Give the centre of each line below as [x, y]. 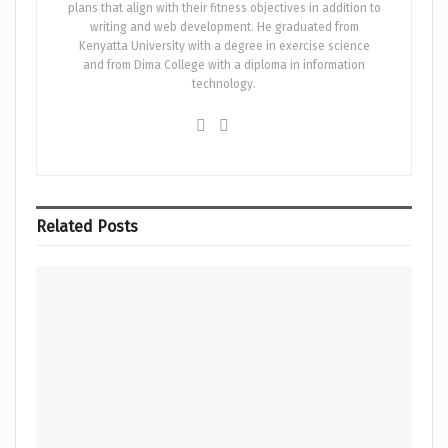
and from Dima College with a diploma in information [224, 64]
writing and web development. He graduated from [224, 26]
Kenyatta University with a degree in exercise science [224, 45]
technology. [224, 83]
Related [64, 226]
